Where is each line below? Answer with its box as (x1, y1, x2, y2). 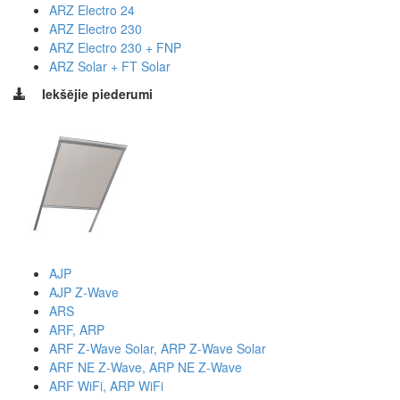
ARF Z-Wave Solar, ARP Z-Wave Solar (49, 338, 266, 357)
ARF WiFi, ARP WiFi (49, 376, 163, 395)
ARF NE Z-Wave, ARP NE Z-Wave (49, 357, 242, 376)
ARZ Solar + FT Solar (49, 56, 171, 75)
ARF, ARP (49, 320, 104, 338)
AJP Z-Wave (49, 282, 119, 301)
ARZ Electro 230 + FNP (49, 37, 181, 56)
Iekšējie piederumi (42, 84, 153, 103)
